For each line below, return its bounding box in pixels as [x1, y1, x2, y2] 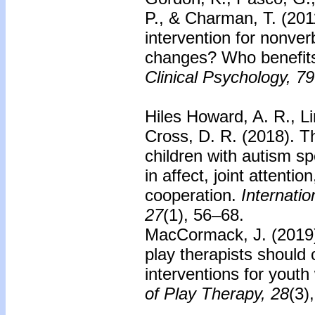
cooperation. [145, 186, 236, 205]
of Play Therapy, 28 [145, 284, 289, 303]
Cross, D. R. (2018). [145, 127, 300, 146]
